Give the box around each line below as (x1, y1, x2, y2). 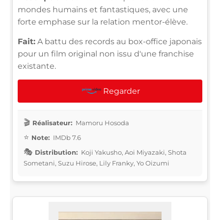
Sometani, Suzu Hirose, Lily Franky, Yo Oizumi (24, 159, 169, 167)
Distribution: (35, 148, 78, 156)
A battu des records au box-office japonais (35, 36, 202, 46)
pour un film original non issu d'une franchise (18, 49, 194, 58)
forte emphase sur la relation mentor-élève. (18, 17, 188, 27)
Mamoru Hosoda (74, 118, 129, 127)
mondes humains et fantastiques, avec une (18, 4, 188, 14)
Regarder (103, 86, 140, 96)
